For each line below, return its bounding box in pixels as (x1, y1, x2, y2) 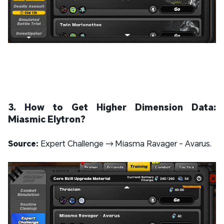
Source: (8, 138, 38, 149)
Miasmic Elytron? (8, 113, 85, 125)
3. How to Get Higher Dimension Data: (8, 101, 216, 113)
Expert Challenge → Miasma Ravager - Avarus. (38, 138, 211, 149)
